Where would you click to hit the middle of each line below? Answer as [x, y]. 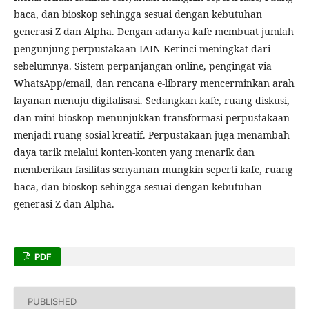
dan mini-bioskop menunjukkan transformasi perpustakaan [152, 117]
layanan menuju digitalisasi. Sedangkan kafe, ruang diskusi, [152, 100]
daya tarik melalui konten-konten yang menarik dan [134, 152]
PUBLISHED [52, 302]
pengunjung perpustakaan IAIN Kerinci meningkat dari [142, 48]
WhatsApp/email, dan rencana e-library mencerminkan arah [154, 83]
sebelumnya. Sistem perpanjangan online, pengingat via [143, 66]
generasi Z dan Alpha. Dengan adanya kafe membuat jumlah [154, 31]
